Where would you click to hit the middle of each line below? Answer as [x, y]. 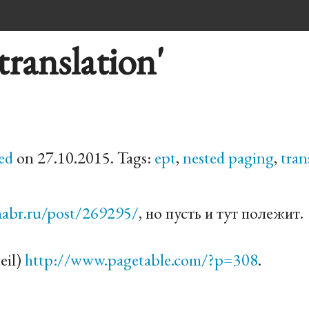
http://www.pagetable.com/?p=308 [141, 259]
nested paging [228, 157]
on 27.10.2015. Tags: [83, 157]
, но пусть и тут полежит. [221, 212]
